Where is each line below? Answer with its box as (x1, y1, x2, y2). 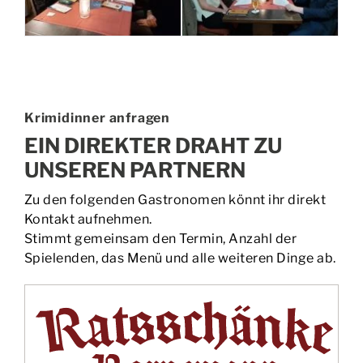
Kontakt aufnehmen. (23, 211, 152, 227)
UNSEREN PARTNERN (23, 156, 246, 182)
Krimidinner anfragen (23, 109, 170, 126)
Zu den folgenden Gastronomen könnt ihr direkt (23, 191, 327, 207)
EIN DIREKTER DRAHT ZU (23, 132, 282, 158)
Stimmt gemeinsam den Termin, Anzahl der (23, 230, 297, 246)
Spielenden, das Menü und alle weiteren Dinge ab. (23, 250, 336, 266)
